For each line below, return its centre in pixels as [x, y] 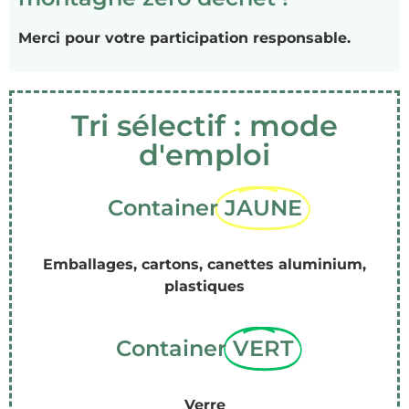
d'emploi [204, 154]
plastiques [204, 286]
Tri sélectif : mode [204, 125]
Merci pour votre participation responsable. [184, 38]
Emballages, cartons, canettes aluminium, [204, 264]
